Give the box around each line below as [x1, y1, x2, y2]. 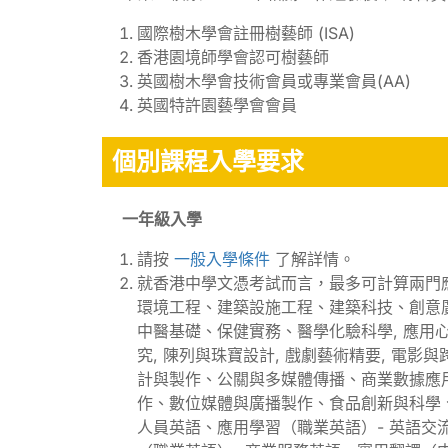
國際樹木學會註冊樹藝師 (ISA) [137, 22, 355, 43]
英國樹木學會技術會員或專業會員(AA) [137, 70, 411, 91]
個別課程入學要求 [112, 146, 304, 176]
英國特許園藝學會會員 [137, 94, 297, 115]
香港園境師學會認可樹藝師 [137, 46, 329, 67]
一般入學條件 [169, 248, 270, 269]
